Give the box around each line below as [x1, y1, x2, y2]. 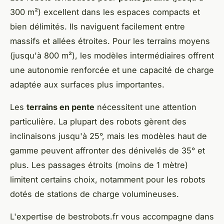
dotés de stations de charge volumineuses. [10, 188, 179, 199]
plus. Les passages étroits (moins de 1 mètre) [10, 159, 188, 170]
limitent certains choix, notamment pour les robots [10, 174, 205, 184]
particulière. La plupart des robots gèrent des [10, 116, 186, 126]
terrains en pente [26, 101, 94, 112]
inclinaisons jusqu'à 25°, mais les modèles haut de [10, 130, 207, 141]
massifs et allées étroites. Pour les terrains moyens [10, 35, 210, 46]
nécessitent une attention [94, 101, 196, 112]
